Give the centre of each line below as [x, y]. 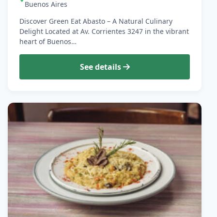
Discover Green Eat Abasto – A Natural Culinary [96, 21]
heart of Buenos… [48, 42]
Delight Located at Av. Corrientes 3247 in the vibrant [104, 31]
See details [101, 67]
